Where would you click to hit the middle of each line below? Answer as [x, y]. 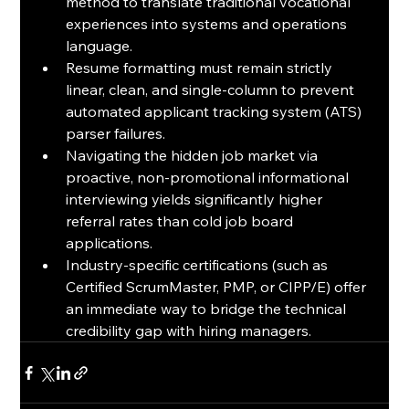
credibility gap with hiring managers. [189, 331]
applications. [110, 243]
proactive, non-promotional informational [210, 178]
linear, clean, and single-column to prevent [212, 90]
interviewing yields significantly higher [196, 199]
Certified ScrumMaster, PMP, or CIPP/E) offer [218, 287]
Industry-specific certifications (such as [199, 265]
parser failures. [116, 134]
